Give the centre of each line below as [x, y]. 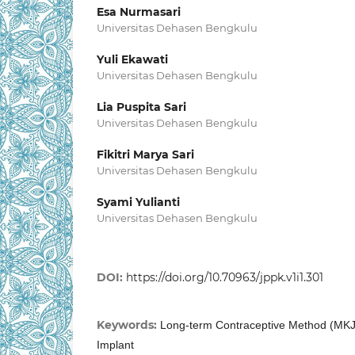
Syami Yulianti [138, 202]
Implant [115, 345]
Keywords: [128, 325]
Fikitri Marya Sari [145, 155]
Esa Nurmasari [139, 12]
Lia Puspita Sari [141, 107]
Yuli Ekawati [132, 60]
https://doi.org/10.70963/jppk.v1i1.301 [225, 278]
